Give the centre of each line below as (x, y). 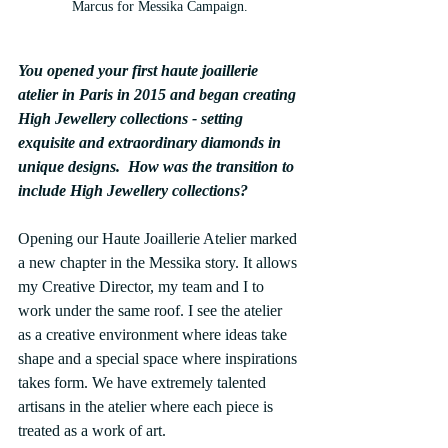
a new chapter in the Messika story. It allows (159, 262)
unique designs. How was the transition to (158, 166)
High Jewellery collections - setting (132, 118)
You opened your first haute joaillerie (140, 70)
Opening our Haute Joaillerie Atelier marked (159, 238)
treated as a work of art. (92, 430)
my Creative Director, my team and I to (143, 286)
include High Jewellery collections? (133, 190)
